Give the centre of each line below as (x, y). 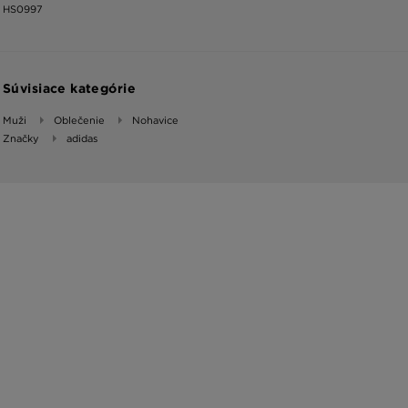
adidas (82, 139)
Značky (21, 139)
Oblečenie (79, 121)
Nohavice (155, 121)
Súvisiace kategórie (69, 89)
